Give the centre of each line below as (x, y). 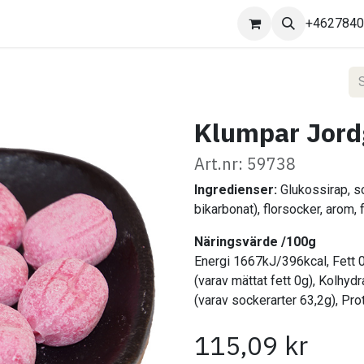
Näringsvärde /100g (255, 242)
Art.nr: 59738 (245, 164)
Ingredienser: (236, 190)
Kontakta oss (50, 23)
